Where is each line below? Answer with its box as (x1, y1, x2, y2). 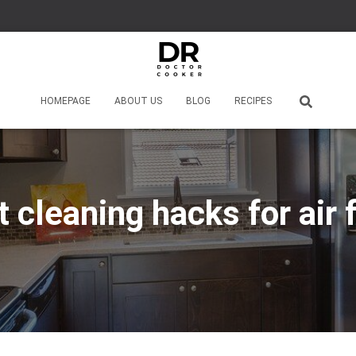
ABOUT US (114, 95, 162, 106)
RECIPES (234, 95, 272, 106)
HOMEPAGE (41, 95, 91, 106)
